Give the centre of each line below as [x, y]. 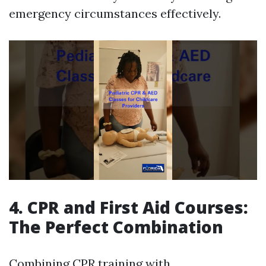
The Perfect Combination [116, 227]
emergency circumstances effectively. [115, 13]
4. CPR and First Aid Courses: [129, 208]
